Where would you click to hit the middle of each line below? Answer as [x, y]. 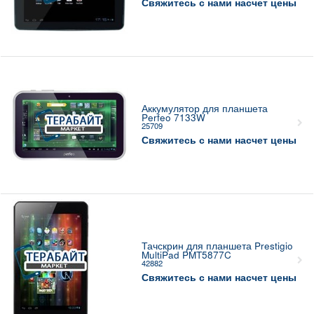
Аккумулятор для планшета [204, 109]
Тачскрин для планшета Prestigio [217, 246]
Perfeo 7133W [173, 118]
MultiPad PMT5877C [186, 255]
